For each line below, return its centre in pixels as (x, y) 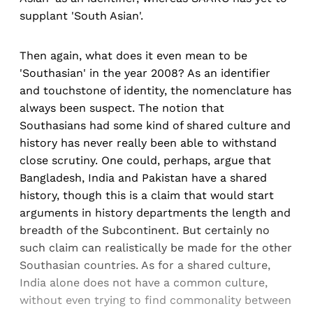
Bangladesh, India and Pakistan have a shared (143, 178)
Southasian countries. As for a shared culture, (145, 265)
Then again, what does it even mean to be (133, 56)
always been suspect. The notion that (122, 108)
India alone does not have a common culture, (144, 283)
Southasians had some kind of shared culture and (155, 126)
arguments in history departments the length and (155, 213)
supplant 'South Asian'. (81, 16)
